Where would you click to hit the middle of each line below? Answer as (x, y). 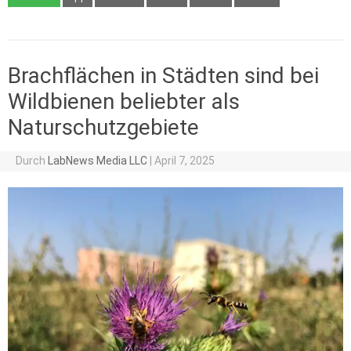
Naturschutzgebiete (103, 128)
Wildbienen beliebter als (124, 102)
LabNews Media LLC (97, 161)
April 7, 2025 (184, 161)
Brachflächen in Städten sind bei (163, 76)
